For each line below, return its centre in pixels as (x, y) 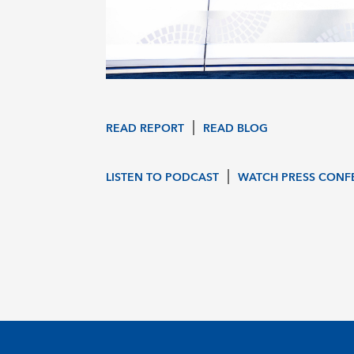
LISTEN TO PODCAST (163, 177)
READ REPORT (145, 128)
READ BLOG (236, 128)
